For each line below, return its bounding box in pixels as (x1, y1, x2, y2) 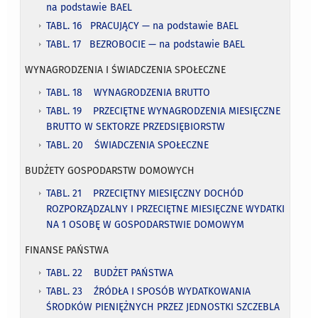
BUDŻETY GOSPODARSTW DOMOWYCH (25, 164, 195, 177)
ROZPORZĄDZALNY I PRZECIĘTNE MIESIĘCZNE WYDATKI (46, 202, 285, 215)
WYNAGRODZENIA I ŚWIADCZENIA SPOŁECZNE (25, 63, 226, 76)
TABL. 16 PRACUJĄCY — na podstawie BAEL (46, 19, 239, 32)
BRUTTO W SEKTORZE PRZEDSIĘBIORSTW (46, 120, 226, 133)
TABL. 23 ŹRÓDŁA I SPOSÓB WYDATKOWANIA (46, 285, 251, 297)
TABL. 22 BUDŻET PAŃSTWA (46, 266, 174, 279)
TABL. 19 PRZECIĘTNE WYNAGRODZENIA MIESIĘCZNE (46, 104, 281, 117)
